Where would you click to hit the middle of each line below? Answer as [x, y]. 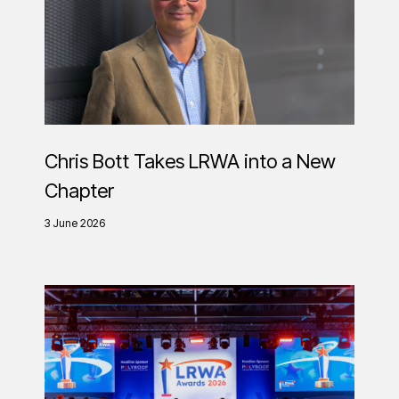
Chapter [79, 191]
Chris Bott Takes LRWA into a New [190, 162]
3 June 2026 [75, 224]
